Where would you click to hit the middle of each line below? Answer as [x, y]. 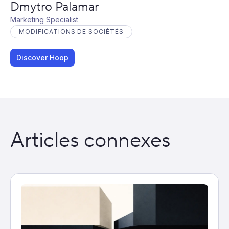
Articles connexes [90, 141]
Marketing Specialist [44, 20]
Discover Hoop [42, 58]
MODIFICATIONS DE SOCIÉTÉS [71, 32]
